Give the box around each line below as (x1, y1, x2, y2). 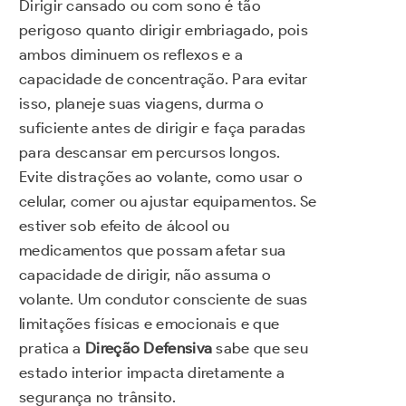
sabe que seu (212, 339, 309, 358)
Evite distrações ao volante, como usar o (19, 168, 303, 187)
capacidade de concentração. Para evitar (19, 70, 308, 89)
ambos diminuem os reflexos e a (19, 45, 244, 64)
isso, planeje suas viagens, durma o (19, 94, 265, 113)
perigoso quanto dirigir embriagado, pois (19, 21, 308, 40)
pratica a (19, 339, 85, 358)
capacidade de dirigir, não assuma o (19, 266, 272, 285)
